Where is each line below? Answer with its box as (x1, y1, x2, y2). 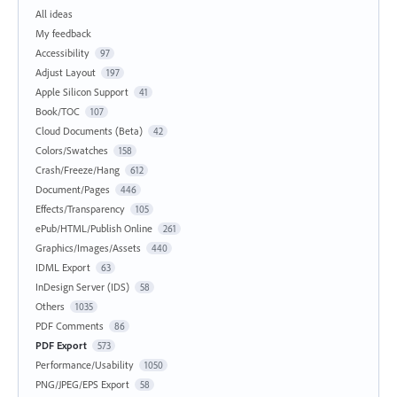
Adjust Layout (35, 65, 96, 79)
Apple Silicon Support (35, 84, 128, 98)
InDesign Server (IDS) (35, 279, 129, 293)
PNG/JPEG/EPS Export (35, 377, 129, 391)
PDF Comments (35, 318, 104, 332)
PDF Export (35, 338, 87, 352)
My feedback (35, 26, 91, 40)
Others (35, 299, 65, 313)
